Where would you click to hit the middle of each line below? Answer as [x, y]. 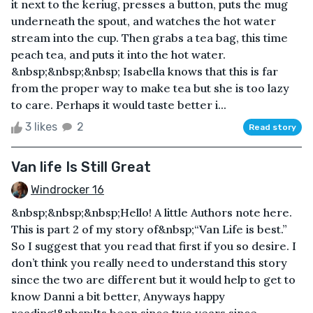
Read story [272, 127]
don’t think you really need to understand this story [149, 263]
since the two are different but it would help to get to [153, 280]
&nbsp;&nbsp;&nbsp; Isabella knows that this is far [145, 71]
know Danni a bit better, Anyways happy [118, 297]
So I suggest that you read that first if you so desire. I [154, 246]
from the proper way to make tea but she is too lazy [150, 88]
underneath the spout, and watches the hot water [144, 21]
